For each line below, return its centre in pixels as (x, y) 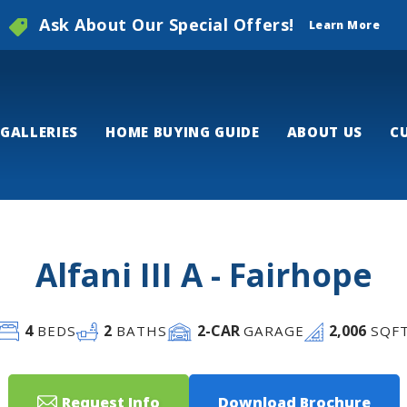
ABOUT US (325, 132)
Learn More (344, 25)
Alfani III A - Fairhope (203, 274)
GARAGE (272, 331)
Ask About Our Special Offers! (167, 25)
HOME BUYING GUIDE (183, 132)
